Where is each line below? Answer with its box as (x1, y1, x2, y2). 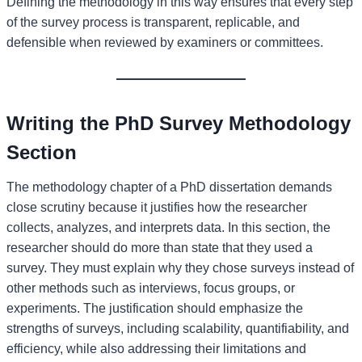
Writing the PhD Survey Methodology (6, 112, 351, 134)
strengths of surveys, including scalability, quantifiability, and (6, 321, 349, 335)
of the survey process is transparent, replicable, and (6, 15, 300, 29)
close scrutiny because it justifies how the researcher (6, 200, 307, 214)
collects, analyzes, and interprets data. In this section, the (6, 220, 330, 234)
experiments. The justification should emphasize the (6, 301, 303, 315)
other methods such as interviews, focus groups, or (6, 280, 295, 295)
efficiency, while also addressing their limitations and (6, 341, 306, 356)
